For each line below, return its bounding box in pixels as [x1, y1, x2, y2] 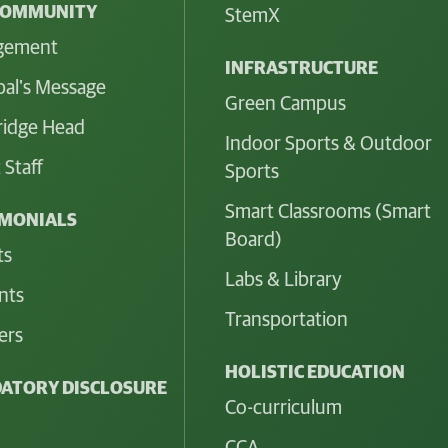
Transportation [224, 309, 348, 330]
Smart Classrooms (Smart [224, 201, 431, 222]
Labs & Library [224, 269, 342, 290]
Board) [224, 229, 282, 250]
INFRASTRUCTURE [224, 59, 378, 78]
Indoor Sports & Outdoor [224, 133, 432, 154]
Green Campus [224, 93, 346, 114]
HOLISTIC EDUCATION [224, 363, 405, 382]
